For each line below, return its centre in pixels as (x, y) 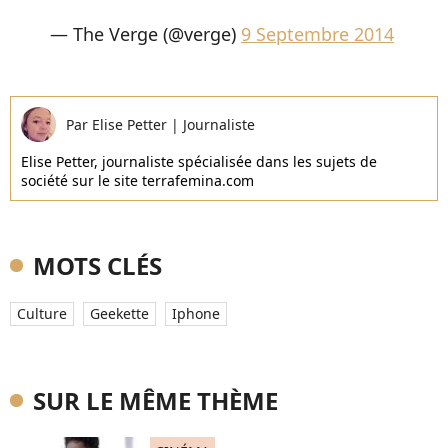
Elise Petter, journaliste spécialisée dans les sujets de (199, 161)
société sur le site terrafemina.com (137, 180)
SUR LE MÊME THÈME (155, 400)
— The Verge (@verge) (145, 34)
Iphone (196, 313)
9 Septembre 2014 (317, 34)
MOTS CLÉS (97, 265)
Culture (42, 313)
